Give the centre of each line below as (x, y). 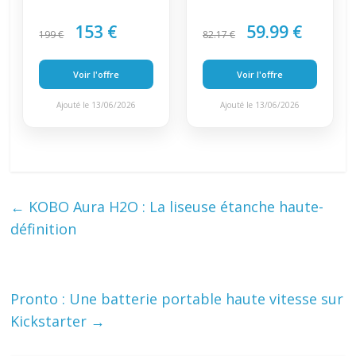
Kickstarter (51, 321)
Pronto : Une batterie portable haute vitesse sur (177, 299)
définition (44, 229)
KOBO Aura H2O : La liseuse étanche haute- (174, 207)
